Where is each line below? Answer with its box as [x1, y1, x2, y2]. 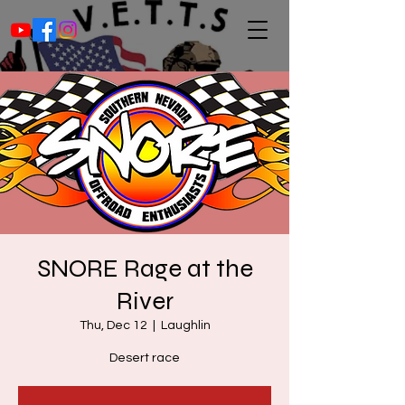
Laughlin [160, 319, 211, 332]
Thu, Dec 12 [79, 319, 147, 332]
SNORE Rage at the [36, 253, 253, 284]
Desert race [109, 352, 180, 364]
